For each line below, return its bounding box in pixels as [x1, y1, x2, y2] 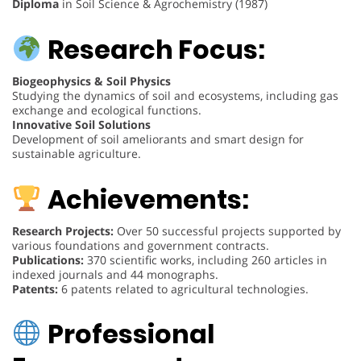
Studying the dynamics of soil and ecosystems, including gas [12, 87, 338, 103]
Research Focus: [48, 31, 266, 68]
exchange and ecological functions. [12, 102, 201, 118]
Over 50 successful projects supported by [114, 222, 341, 239]
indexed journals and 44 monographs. [12, 266, 218, 282]
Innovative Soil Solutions [12, 116, 151, 132]
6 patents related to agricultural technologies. [58, 280, 309, 297]
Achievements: [48, 180, 250, 218]
